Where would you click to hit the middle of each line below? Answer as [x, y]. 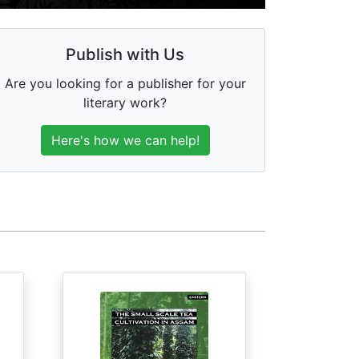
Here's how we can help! [125, 141]
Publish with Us [125, 55]
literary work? [125, 103]
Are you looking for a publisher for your [125, 84]
